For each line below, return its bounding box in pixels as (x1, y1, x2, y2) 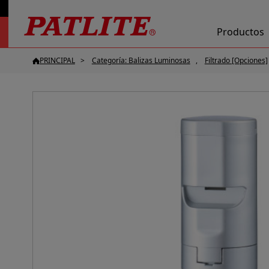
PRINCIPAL (39, 55, 75, 65)
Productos (216, 25, 264, 39)
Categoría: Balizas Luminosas (91, 55, 190, 65)
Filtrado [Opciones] (204, 55, 268, 65)
